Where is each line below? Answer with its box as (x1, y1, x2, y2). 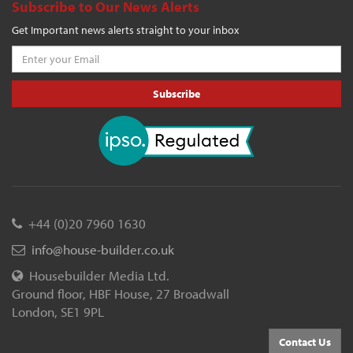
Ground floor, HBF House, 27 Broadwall (12, 284, 229, 302)
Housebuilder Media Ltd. (23, 266, 169, 284)
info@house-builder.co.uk (32, 240, 174, 258)
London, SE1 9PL (12, 303, 104, 320)
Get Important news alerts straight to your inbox (12, 22, 239, 37)
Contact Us (279, 334, 331, 349)
